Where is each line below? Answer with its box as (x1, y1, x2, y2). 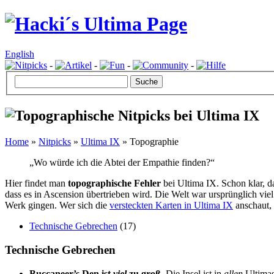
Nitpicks (39, 136, 71, 147)
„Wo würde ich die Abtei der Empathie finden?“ (29, 157, 215, 168)
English (5, 48, 34, 59)
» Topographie (120, 136, 179, 147)
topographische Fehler (68, 178, 161, 189)
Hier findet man (5, 178, 68, 189)
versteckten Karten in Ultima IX (109, 200, 233, 211)
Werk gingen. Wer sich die (5, 200, 109, 211)
